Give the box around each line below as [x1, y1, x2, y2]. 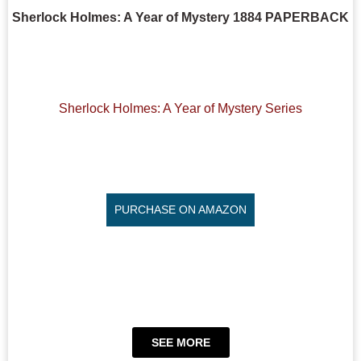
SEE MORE [151, 335, 210, 349]
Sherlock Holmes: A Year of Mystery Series [59, 101, 302, 115]
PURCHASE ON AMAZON [114, 202, 247, 216]
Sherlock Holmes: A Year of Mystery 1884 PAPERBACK [12, 10, 349, 25]
